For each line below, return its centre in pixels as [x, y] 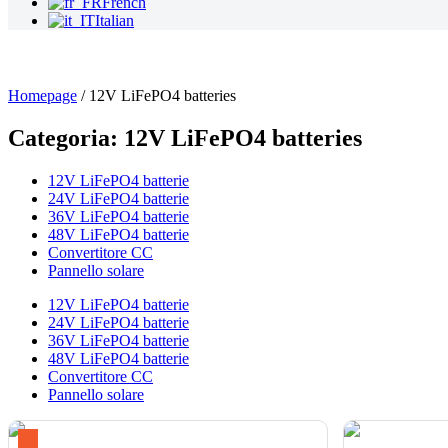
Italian [114, 20]
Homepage [42, 95]
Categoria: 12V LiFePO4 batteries [185, 137]
